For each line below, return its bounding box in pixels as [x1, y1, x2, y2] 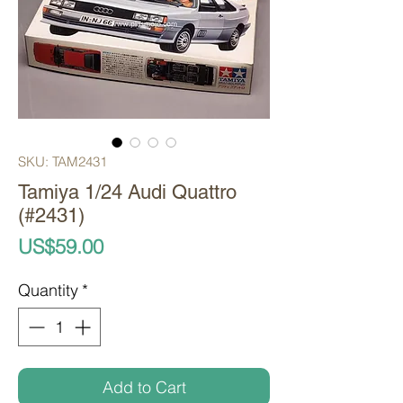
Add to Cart [102, 377, 186, 399]
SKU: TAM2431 [18, 153, 107, 171]
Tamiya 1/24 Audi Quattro [18, 181, 237, 204]
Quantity [18, 280, 78, 301]
